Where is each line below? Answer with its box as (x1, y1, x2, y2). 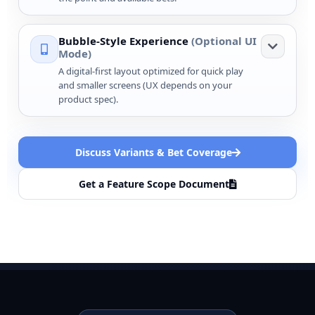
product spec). (58, 93, 118, 106)
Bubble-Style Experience (58, 34, 191, 49)
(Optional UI (191, 34, 257, 49)
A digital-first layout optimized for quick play (58, 65, 243, 78)
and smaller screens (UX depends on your (58, 79, 232, 92)
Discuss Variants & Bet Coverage (75, 146, 232, 160)
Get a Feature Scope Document (78, 177, 229, 191)
